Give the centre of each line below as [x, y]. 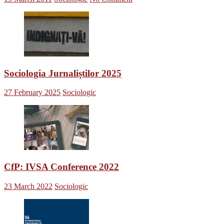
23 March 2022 [28, 186]
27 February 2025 [32, 92]
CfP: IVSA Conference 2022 [61, 167]
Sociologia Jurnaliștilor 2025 [63, 73]
